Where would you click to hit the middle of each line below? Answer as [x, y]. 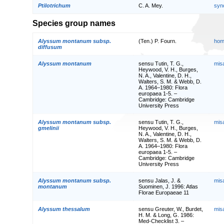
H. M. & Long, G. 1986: [166, 215]
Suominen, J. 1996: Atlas [168, 186]
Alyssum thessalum [64, 209]
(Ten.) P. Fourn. [157, 41]
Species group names [74, 23]
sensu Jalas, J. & [159, 180]
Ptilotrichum [54, 6]
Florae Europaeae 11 [164, 192]
